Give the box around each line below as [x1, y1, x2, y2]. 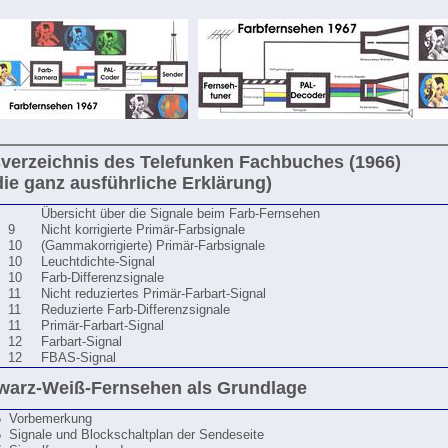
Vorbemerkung [9, 412, 92, 426]
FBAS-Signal [41, 351, 116, 365]
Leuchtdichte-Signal [41, 255, 155, 269]
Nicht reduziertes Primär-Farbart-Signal [41, 287, 266, 301]
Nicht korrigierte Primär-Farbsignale [41, 223, 245, 237]
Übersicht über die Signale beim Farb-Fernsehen [41, 207, 320, 221]
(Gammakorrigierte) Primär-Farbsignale [41, 239, 265, 253]
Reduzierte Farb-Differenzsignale [41, 303, 230, 317]
